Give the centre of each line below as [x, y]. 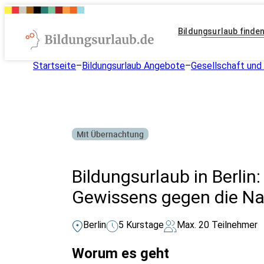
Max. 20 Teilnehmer [217, 225]
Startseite [55, 66]
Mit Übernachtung [110, 134]
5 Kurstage [141, 225]
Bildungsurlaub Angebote [133, 66]
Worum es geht [121, 254]
